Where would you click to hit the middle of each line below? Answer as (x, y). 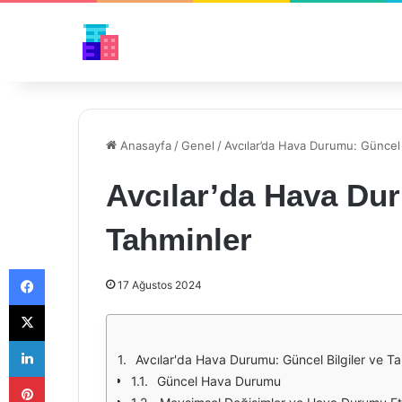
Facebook (71, 268)
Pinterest (70, 376)
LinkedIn (67, 340)
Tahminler (179, 239)
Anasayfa (144, 145)
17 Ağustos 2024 (160, 285)
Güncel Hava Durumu (219, 381)
